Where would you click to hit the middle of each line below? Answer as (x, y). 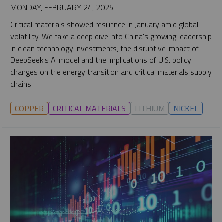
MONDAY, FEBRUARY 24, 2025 (62, 7)
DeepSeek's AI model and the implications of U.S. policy (101, 60)
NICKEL (186, 108)
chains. (22, 83)
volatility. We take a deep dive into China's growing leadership (111, 36)
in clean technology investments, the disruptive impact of (105, 48)
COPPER (29, 108)
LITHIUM (150, 108)
